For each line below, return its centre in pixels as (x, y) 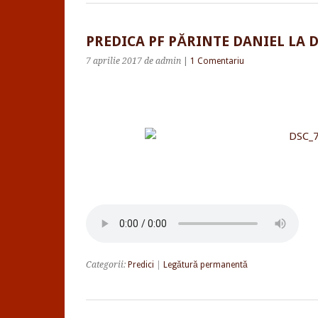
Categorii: (107, 264)
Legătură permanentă (205, 264)
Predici (141, 264)
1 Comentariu (217, 61)
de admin (163, 61)
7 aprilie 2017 (114, 61)
